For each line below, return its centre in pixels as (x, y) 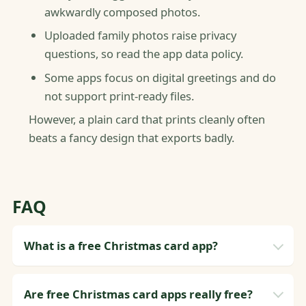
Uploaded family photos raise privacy (140, 36)
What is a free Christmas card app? (121, 246)
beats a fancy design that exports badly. (131, 138)
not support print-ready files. (119, 96)
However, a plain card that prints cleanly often (147, 120)
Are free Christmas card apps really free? (139, 294)
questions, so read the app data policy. (143, 54)
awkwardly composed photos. (122, 12)
